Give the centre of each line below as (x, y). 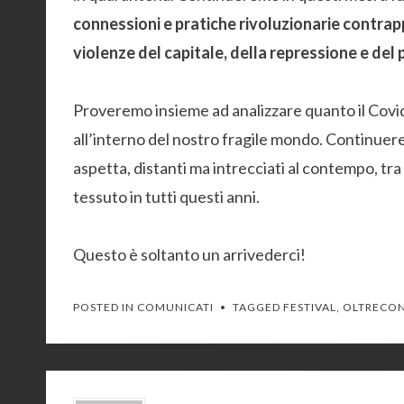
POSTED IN (105, 307)
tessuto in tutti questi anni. (166, 197)
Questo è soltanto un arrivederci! (189, 254)
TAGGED (258, 307)
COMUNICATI (175, 307)
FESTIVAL (310, 307)
